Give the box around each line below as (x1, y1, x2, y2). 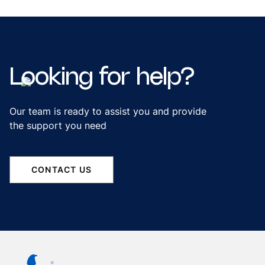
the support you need (9, 119, 106, 131)
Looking (9, 67, 93, 89)
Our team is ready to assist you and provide (9, 105, 206, 117)
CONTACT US (31, 164, 92, 174)
